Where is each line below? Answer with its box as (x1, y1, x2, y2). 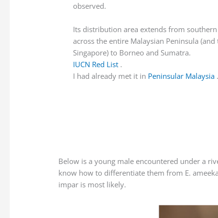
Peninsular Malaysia (148, 71, 215, 81)
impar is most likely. (58, 180, 127, 190)
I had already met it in (73, 71, 148, 81)
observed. (73, 1, 107, 11)
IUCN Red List (73, 59, 119, 70)
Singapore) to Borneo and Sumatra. (73, 48, 191, 58)
